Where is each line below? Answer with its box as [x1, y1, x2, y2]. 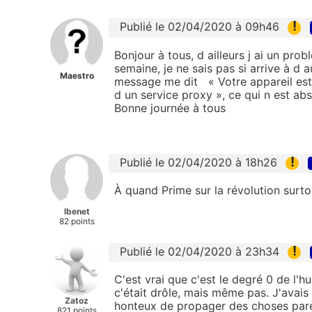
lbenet [63, 205, 90, 217]
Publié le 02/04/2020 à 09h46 [120, 19, 279, 34]
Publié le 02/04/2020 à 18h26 [120, 155, 277, 169]
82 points [58, 215, 95, 226]
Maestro [59, 70, 94, 81]
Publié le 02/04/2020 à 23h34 [120, 244, 279, 258]
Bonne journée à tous [114, 100, 229, 115]
